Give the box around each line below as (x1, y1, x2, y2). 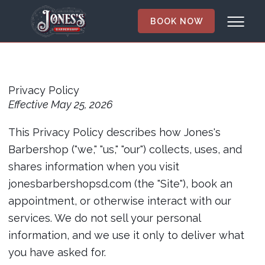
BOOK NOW (150, 16, 204, 26)
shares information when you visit (8, 160, 179, 173)
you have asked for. (8, 246, 106, 258)
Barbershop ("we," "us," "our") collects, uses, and (8, 143, 242, 156)
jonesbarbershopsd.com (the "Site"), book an (8, 177, 232, 190)
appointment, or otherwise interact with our (8, 195, 231, 207)
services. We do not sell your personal (8, 212, 201, 224)
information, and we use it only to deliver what (8, 229, 244, 241)
